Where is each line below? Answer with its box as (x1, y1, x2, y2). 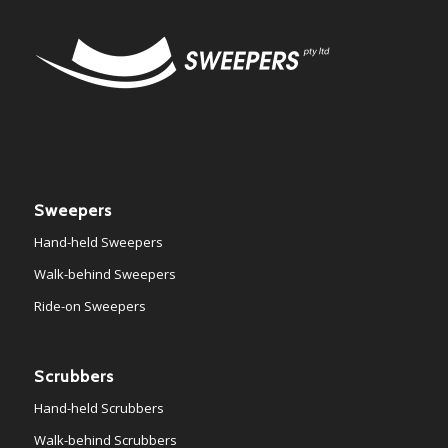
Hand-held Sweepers (33, 232, 163, 251)
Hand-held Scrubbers (33, 398, 164, 417)
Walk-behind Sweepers (33, 264, 176, 283)
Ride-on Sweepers (33, 296, 146, 315)
